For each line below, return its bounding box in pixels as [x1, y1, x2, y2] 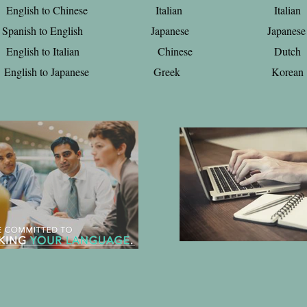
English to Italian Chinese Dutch [6, 44, 301, 58]
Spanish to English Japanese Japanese [1, 23, 306, 38]
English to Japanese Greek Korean [3, 64, 304, 79]
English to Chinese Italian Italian [6, 3, 301, 17]
